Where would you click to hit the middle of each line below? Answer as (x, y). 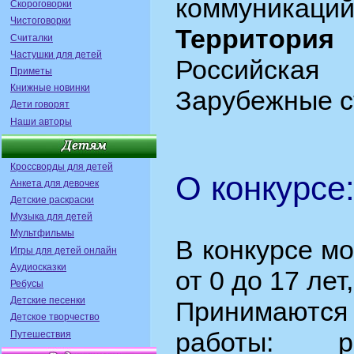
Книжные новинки (50, 88)
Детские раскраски (52, 200)
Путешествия (41, 334)
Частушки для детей (56, 54)
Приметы (31, 71)
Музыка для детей (51, 217)
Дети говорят (40, 105)
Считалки (32, 38)
